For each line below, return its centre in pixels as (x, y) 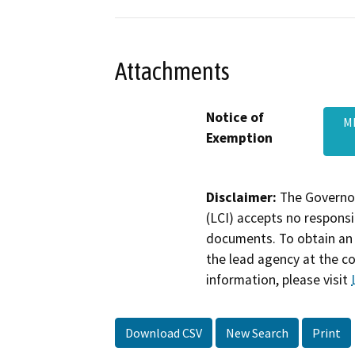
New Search (257, 333)
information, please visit (279, 279)
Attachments (172, 71)
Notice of (235, 117)
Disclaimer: (241, 197)
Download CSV (164, 333)
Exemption (239, 137)
